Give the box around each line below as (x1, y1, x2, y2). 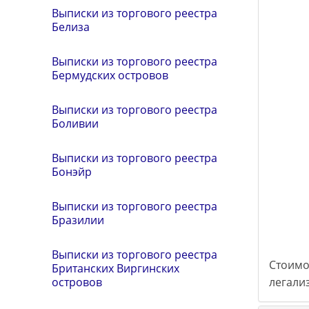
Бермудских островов (52, 68, 168, 83)
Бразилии (52, 212, 104, 228)
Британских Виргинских (52, 261, 179, 277)
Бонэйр (52, 164, 92, 180)
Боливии (52, 116, 99, 132)
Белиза (52, 19, 90, 35)
